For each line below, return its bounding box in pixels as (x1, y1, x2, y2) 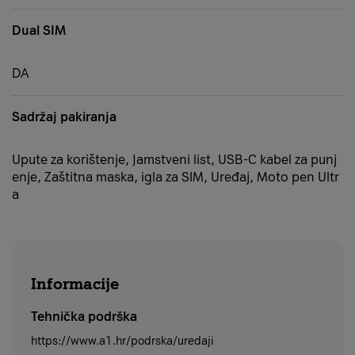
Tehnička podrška (31, 309, 137, 325)
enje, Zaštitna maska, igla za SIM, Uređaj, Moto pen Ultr (12, 170, 339, 185)
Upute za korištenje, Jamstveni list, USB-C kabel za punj (12, 152, 337, 168)
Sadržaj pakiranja (12, 109, 116, 125)
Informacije (31, 274, 119, 294)
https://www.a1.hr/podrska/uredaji (31, 334, 214, 349)
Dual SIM (12, 23, 66, 39)
